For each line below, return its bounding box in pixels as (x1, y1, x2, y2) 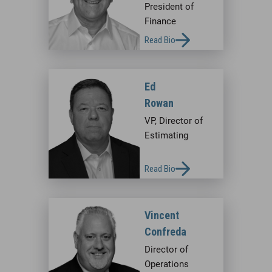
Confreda (144, 225, 186, 238)
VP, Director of (144, 115, 203, 126)
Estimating (144, 129, 188, 141)
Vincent (144, 208, 179, 222)
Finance (144, 15, 176, 27)
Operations (144, 258, 189, 270)
